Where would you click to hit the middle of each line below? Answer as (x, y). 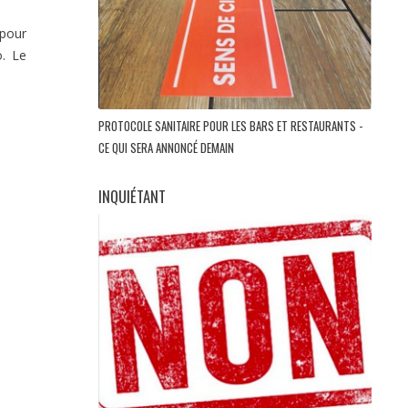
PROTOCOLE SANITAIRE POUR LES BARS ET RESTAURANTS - (230, 126)
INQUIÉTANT (132, 197)
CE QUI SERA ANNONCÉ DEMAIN (168, 148)
